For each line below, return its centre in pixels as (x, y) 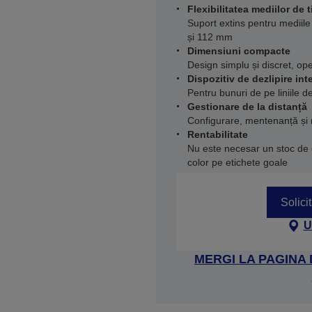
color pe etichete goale (237, 162)
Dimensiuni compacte (239, 51)
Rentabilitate (218, 134)
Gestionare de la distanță (247, 107)
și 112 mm (210, 37)
